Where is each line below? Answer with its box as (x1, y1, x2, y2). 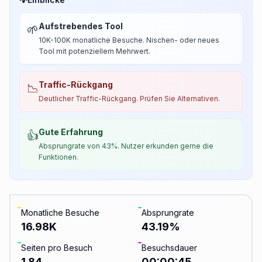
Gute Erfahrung (39, 127, 103, 137)
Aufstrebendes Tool (39, 21, 123, 31)
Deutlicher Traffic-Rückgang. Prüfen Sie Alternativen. (39, 94, 220, 103)
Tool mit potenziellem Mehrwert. (39, 47, 150, 56)
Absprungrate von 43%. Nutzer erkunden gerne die (39, 142, 213, 150)
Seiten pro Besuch (21, 243, 92, 253)
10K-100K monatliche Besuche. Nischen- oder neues (39, 36, 219, 44)
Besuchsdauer (142, 243, 197, 253)
